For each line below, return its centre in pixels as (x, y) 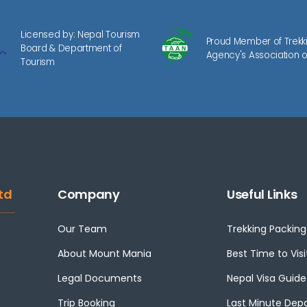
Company (88, 195)
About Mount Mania (104, 254)
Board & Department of (71, 49)
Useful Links (262, 195)
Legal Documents (99, 279)
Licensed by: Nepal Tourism (80, 35)
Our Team (82, 229)
